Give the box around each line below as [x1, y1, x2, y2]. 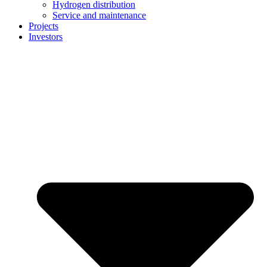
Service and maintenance [52, 10, 146, 20]
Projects [29, 20, 58, 31]
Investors [29, 31, 63, 42]
